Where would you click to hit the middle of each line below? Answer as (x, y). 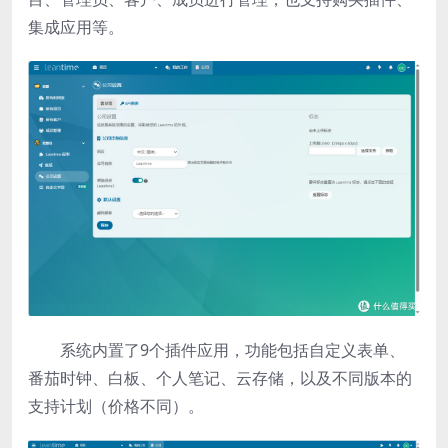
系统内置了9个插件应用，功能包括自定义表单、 (232, 350)
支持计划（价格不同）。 (116, 406)
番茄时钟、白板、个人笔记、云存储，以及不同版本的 (220, 378)
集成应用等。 (76, 27)
